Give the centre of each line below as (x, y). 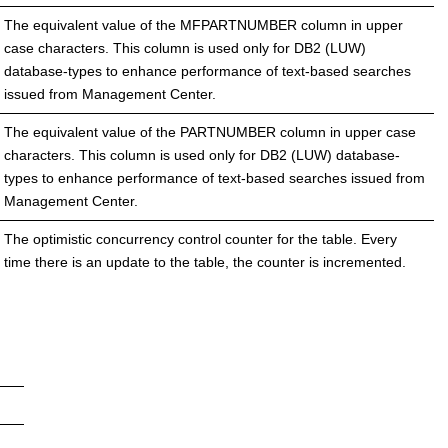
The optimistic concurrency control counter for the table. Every (200, 238)
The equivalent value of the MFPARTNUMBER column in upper (203, 24)
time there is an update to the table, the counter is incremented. (205, 261)
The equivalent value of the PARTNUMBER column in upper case (210, 131)
